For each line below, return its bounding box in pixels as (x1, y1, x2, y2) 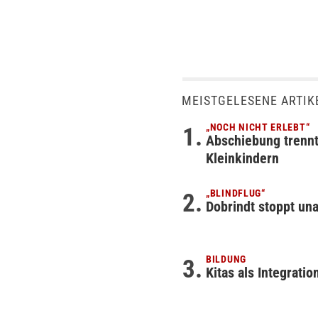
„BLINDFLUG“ (206, 187, 265, 199)
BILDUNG (206, 253, 246, 265)
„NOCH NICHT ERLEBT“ (206, 121, 310, 133)
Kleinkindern (206, 150, 279, 167)
